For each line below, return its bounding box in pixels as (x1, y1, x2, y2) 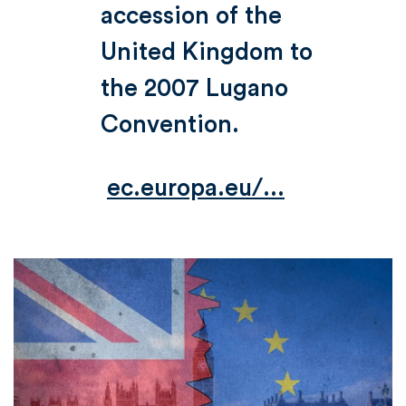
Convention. (101, 112, 239, 138)
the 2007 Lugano (101, 76, 288, 101)
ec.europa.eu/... (107, 176, 285, 201)
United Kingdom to (101, 40, 313, 65)
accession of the (101, 4, 282, 29)
